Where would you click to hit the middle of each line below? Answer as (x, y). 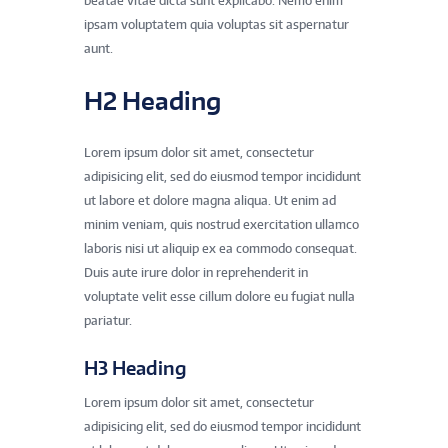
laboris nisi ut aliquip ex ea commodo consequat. (220, 249)
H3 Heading (135, 367)
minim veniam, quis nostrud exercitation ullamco (221, 225)
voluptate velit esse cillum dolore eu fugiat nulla (219, 297)
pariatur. (108, 321)
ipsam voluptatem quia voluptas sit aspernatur (216, 24)
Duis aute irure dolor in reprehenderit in (196, 273)
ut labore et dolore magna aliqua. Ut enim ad (210, 201)
